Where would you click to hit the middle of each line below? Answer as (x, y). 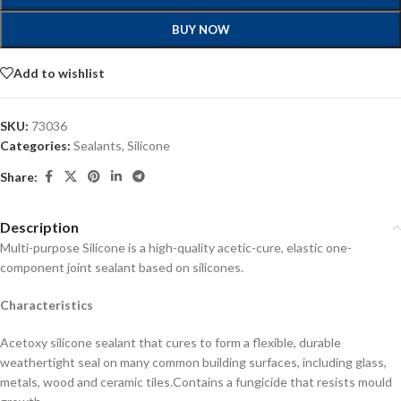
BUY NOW (200, 30)
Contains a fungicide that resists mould (282, 382)
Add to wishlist (59, 73)
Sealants (98, 145)
